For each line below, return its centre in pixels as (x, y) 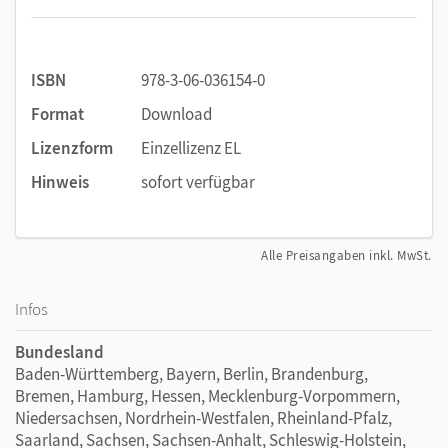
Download (176, 113)
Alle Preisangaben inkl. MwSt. (346, 255)
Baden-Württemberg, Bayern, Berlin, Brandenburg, (191, 373)
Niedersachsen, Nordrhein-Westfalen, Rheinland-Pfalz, (203, 417)
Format (57, 113)
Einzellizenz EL (191, 147)
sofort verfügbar (198, 181)
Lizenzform (72, 147)
